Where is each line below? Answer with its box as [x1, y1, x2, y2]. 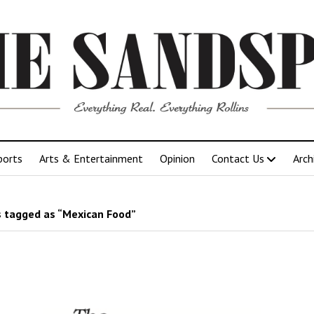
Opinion [160, 151, 195, 165]
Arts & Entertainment [39, 151, 143, 165]
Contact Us [212, 151, 264, 165]
